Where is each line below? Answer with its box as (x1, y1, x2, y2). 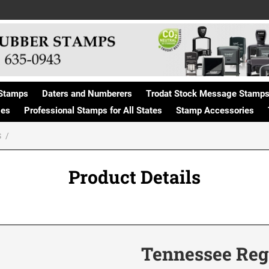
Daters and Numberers (42, 88, 132, 99)
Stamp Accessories (176, 104, 254, 116)
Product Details (68, 165, 201, 189)
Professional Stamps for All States (24, 104, 162, 116)
